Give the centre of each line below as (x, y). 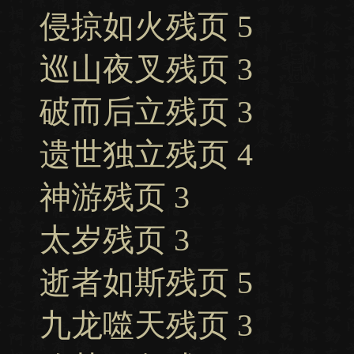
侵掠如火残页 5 (146, 26)
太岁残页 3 (115, 240)
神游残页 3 (115, 197)
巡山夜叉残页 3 (146, 69)
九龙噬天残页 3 (146, 325)
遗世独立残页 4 (146, 154)
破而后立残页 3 (146, 112)
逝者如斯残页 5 (146, 282)
